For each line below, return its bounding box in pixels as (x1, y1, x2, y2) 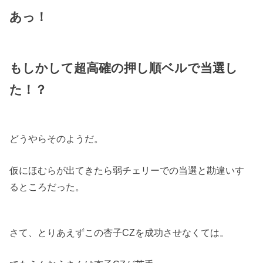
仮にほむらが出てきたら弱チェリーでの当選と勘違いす (9, 165, 245, 176)
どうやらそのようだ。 (9, 133, 104, 144)
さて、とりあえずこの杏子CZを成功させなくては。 (9, 227, 230, 238)
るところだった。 (9, 181, 85, 192)
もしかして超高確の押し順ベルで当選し (9, 60, 238, 75)
